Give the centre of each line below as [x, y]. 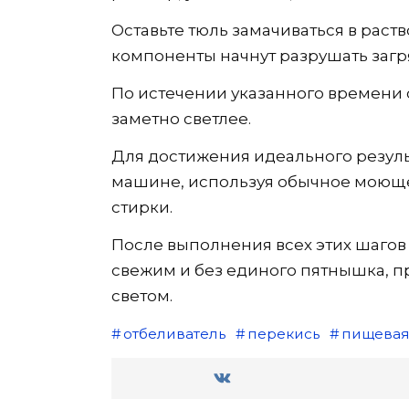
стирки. [142, 207]
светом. [142, 296]
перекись [283, 334]
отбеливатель [174, 334]
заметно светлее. [181, 119]
